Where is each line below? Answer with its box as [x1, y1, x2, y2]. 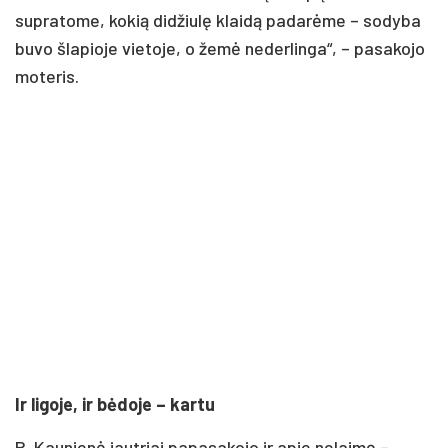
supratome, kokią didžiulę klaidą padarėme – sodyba [15, 8, 421, 31]
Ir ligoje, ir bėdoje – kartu [15, 392, 215, 415]
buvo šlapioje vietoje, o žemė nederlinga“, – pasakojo [15, 36, 425, 59]
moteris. [15, 64, 79, 87]
